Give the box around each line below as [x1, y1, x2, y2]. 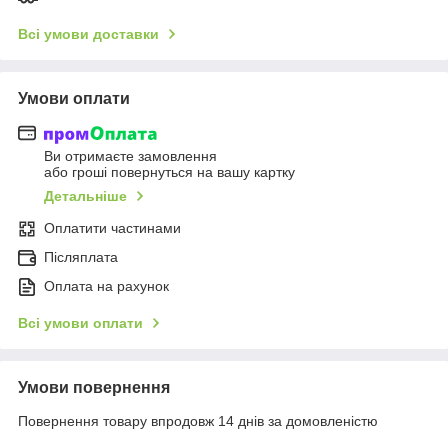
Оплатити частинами [44, 220, 181, 237]
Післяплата [44, 249, 118, 266]
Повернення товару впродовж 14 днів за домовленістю [18, 413, 378, 430]
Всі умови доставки [18, 25, 159, 42]
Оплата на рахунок [44, 278, 169, 295]
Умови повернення [18, 379, 170, 397]
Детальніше [44, 188, 127, 205]
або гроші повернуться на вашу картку [44, 164, 295, 181]
